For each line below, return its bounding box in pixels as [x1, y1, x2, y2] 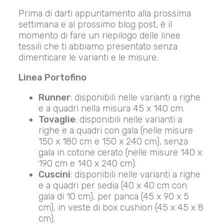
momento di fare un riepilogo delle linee [18, 30, 181, 41]
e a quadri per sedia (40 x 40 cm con [38, 180, 187, 191]
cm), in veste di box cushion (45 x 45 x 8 [38, 202, 204, 213]
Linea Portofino [18, 72, 87, 83]
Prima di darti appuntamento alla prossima [18, 8, 191, 19]
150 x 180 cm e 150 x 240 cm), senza [38, 136, 188, 147]
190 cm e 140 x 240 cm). [38, 158, 137, 169]
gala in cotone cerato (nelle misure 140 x [38, 147, 202, 158]
